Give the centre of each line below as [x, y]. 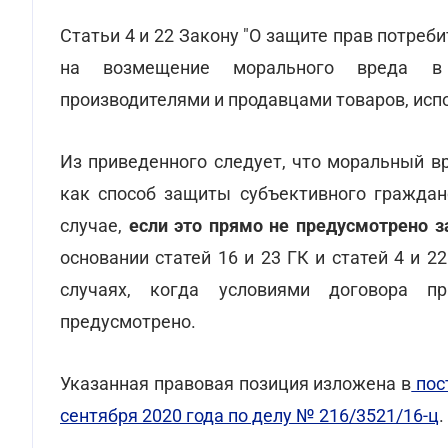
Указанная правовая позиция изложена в [236, 383]
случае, [94, 225]
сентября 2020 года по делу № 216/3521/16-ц [249, 415]
